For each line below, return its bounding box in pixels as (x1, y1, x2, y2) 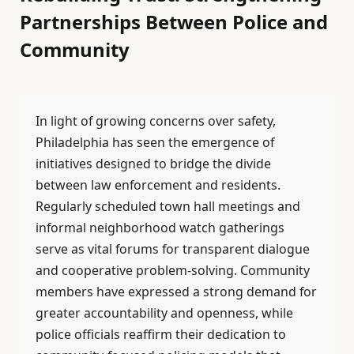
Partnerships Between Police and (20, 9, 328, 36)
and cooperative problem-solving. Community (36, 262, 310, 280)
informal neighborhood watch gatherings (36, 219, 284, 237)
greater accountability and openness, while (36, 304, 293, 322)
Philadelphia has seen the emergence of (36, 134, 274, 152)
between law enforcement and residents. (36, 176, 281, 194)
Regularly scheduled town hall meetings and (36, 198, 300, 216)
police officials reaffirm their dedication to (36, 326, 286, 344)
